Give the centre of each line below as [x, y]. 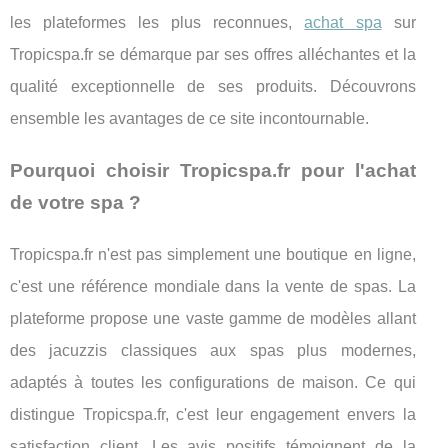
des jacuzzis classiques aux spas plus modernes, [213, 350]
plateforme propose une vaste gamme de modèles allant [213, 318]
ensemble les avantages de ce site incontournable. [189, 118]
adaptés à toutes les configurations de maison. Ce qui [213, 382]
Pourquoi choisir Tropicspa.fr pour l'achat [213, 170]
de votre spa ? [75, 202]
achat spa [343, 22]
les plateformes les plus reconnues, [157, 22]
